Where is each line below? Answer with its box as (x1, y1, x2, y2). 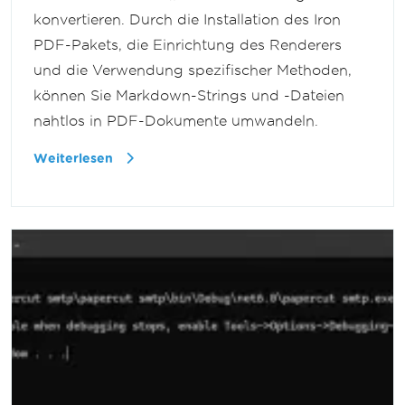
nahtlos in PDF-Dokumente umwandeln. (33, 113, 318, 129)
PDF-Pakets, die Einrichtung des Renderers (33, 37, 342, 53)
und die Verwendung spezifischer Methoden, (33, 62, 352, 79)
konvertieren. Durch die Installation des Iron (33, 12, 341, 28)
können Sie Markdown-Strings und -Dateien (33, 88, 344, 104)
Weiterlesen (33, 152, 117, 166)
